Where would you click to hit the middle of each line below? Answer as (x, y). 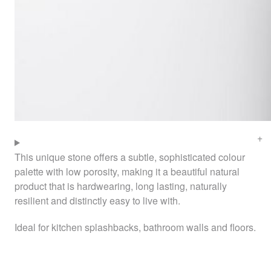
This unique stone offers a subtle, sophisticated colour (130, 157)
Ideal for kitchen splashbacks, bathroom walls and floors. (135, 227)
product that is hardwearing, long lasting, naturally (121, 186)
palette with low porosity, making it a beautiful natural (127, 171)
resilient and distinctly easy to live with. (97, 200)
